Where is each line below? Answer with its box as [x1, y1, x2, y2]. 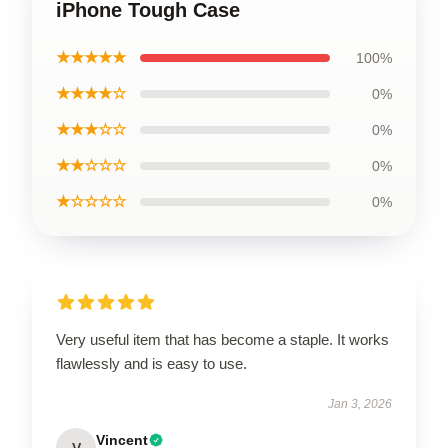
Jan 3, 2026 [328, 396, 392, 411]
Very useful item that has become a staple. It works [56, 330, 389, 348]
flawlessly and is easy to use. [56, 354, 251, 372]
